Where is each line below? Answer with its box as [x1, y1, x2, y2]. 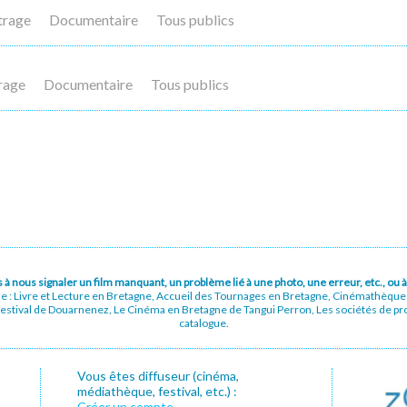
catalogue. [178, 316, 229, 330]
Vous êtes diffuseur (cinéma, [77, 368, 239, 383]
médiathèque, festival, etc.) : [77, 383, 237, 399]
